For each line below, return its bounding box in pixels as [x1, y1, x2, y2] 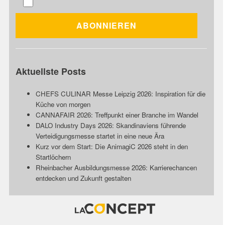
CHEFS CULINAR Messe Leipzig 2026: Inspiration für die [36, 89, 206, 99]
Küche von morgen [36, 99, 91, 109]
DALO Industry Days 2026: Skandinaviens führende [36, 121, 186, 131]
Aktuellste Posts [16, 65, 86, 78]
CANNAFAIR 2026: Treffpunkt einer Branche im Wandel [36, 110, 199, 120]
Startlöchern [36, 152, 71, 162]
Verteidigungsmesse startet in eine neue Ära [36, 131, 165, 141]
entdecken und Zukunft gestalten [36, 173, 132, 183]
